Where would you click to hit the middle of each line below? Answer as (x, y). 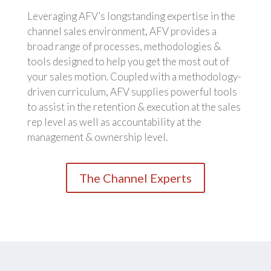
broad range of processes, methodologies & (124, 47)
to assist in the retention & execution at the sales (134, 107)
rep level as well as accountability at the (114, 122)
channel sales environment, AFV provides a (122, 31)
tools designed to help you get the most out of (128, 62)
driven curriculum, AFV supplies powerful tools (132, 92)
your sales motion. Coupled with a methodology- (134, 77)
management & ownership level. (97, 137)
